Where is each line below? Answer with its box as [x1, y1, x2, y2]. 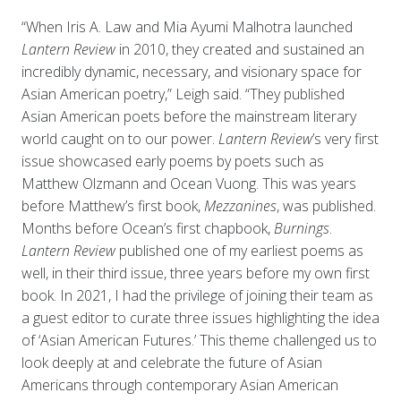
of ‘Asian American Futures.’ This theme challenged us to [21, 329, 377, 350]
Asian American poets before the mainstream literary [21, 106, 356, 126]
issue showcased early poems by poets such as [21, 150, 324, 171]
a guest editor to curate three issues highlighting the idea [21, 307, 380, 328]
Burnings [273, 218, 329, 238]
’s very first [311, 128, 379, 149]
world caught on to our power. [21, 128, 218, 149]
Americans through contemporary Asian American [21, 374, 338, 395]
